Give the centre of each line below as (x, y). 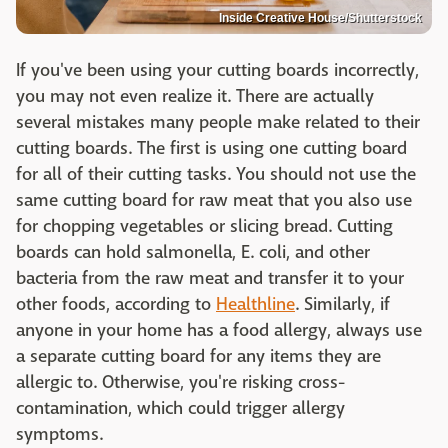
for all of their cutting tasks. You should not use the (216, 174)
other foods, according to (116, 304)
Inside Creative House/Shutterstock (320, 17)
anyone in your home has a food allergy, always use (219, 330)
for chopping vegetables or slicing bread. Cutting (204, 226)
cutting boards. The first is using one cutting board (211, 148)
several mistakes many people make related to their (218, 122)
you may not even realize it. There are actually (195, 96)
